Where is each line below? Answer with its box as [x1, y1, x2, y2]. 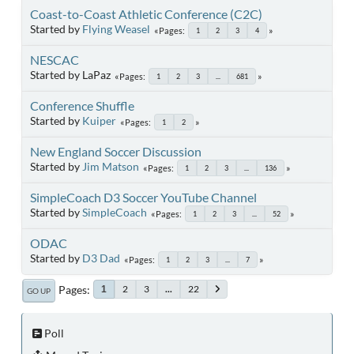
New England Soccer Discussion [30, 143, 201, 159]
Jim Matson [82, 159, 139, 173]
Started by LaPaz [30, 67, 111, 81]
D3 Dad [82, 250, 120, 265]
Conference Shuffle [30, 97, 134, 113]
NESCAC [30, 51, 79, 67]
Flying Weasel [82, 21, 150, 36]
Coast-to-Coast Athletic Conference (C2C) [30, 6, 262, 21]
